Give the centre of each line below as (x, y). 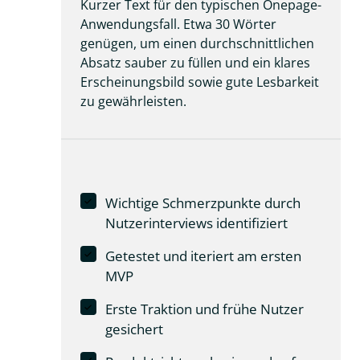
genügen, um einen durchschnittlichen (197, 44)
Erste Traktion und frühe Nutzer (204, 309)
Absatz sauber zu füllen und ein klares (195, 63)
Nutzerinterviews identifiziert (196, 223)
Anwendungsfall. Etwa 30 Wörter (178, 25)
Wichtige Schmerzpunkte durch (202, 203)
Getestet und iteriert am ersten (203, 256)
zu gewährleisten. (133, 102)
